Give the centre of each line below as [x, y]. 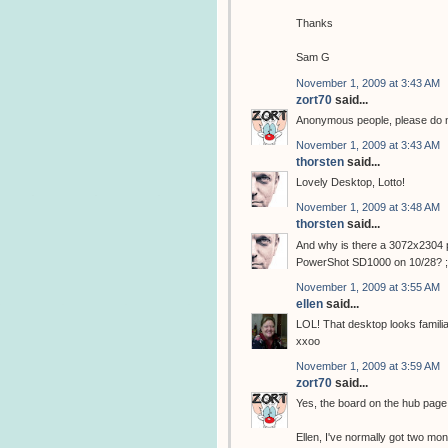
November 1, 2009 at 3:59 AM [368, 366]
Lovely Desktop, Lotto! [350, 182]
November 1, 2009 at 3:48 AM [368, 207]
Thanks [314, 23]
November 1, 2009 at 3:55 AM [368, 286]
